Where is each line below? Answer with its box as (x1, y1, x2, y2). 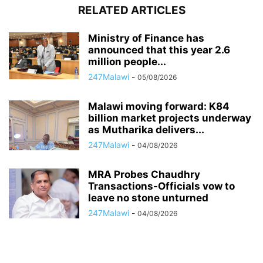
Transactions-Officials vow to (88, 180, 235, 193)
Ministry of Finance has (88, 32, 204, 45)
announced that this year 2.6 (88, 44, 230, 56)
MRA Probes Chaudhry (88, 168, 200, 181)
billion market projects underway (88, 112, 251, 124)
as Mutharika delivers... (88, 124, 204, 136)
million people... (88, 56, 166, 68)
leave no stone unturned (88, 192, 208, 204)
